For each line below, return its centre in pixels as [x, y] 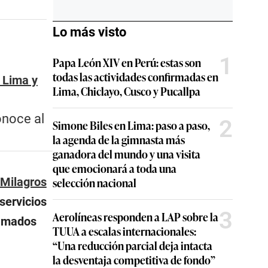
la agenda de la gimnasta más [119, 139]
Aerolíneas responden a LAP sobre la [135, 217]
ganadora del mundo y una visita [127, 154]
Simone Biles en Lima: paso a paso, [131, 125]
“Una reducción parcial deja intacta [133, 245]
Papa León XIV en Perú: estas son [127, 62]
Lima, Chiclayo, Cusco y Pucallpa [127, 91]
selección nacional [95, 182]
